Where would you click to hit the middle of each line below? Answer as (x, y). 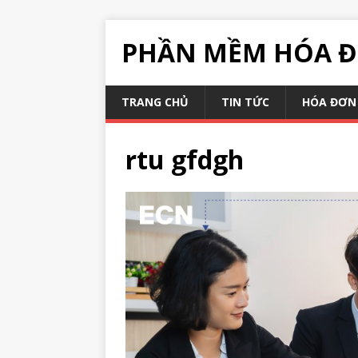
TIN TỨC (245, 102)
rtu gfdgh (185, 159)
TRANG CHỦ (155, 102)
